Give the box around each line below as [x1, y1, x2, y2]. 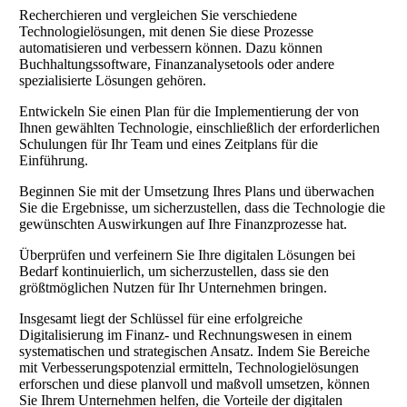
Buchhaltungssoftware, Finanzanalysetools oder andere [19, 55, 334, 72]
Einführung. [19, 152, 88, 168]
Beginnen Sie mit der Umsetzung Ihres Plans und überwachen [19, 183, 374, 199]
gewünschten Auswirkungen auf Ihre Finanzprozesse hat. [19, 215, 347, 232]
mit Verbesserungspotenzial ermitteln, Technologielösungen [19, 359, 359, 375]
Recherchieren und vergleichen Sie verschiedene [19, 6, 297, 23]
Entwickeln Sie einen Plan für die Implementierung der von [19, 103, 359, 119]
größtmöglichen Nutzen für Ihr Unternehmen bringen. [19, 279, 327, 295]
